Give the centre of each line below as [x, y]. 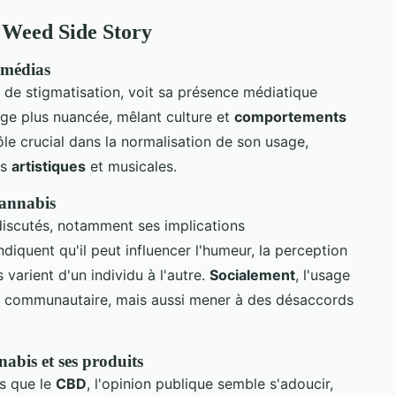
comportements [290, 116]
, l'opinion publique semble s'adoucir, [210, 383]
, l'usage [323, 274]
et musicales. [131, 166]
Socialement [252, 274]
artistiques [49, 166]
